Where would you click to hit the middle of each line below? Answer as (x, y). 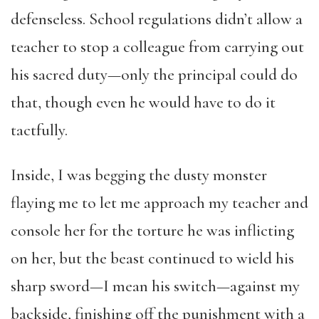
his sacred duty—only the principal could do (154, 75)
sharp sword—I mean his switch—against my (155, 286)
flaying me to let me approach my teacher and (159, 203)
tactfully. (39, 130)
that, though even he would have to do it (143, 103)
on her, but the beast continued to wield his (152, 258)
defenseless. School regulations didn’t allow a (157, 19)
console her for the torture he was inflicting (152, 231)
